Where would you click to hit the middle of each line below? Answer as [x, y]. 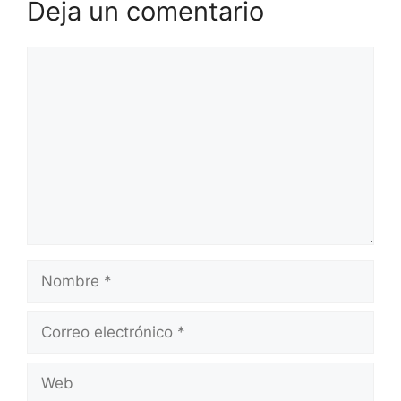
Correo [50, 321]
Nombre [55, 270]
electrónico [65, 343]
